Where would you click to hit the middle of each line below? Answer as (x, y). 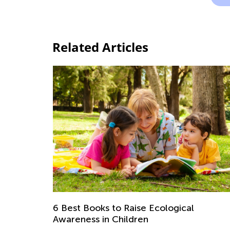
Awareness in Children (101, 219)
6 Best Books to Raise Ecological (123, 208)
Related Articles (100, 47)
